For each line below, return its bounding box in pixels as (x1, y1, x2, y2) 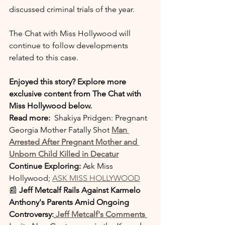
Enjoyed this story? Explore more (9, 76, 128, 86)
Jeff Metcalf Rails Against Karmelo (19, 185, 143, 195)
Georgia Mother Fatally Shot (9, 125, 109, 135)
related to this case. (9, 52, 78, 62)
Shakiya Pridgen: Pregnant (52, 113, 149, 123)
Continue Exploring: (9, 161, 83, 171)
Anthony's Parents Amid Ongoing (9, 197, 131, 207)
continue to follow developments (9, 40, 130, 50)
